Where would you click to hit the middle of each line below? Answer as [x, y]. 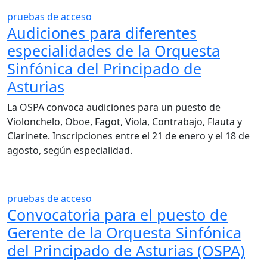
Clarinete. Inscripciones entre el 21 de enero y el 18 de [128, 136]
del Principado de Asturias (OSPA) [126, 250]
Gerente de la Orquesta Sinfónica [124, 232]
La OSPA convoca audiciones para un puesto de [114, 107]
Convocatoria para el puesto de [117, 214]
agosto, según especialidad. [70, 150]
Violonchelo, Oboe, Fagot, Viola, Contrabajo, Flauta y [125, 121]
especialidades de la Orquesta [114, 50]
